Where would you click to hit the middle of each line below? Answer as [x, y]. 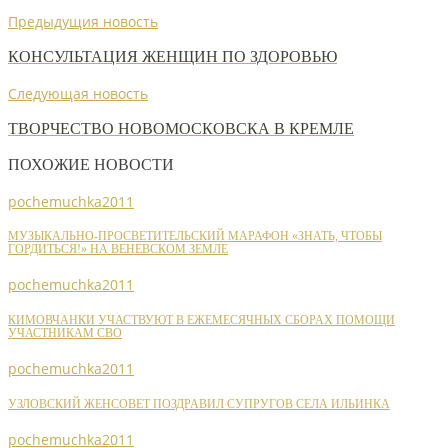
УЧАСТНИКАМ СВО [65, 333]
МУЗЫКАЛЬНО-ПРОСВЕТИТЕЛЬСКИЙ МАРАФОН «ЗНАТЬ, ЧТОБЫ [195, 237]
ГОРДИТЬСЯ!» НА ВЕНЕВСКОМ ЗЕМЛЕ [118, 250]
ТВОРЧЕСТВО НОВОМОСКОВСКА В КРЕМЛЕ [181, 128]
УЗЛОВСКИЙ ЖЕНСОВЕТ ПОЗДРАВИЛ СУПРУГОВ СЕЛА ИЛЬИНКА [199, 404]
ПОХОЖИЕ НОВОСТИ [91, 165]
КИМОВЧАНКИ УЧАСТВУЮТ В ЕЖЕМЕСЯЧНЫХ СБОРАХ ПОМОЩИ [201, 320]
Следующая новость [78, 93]
